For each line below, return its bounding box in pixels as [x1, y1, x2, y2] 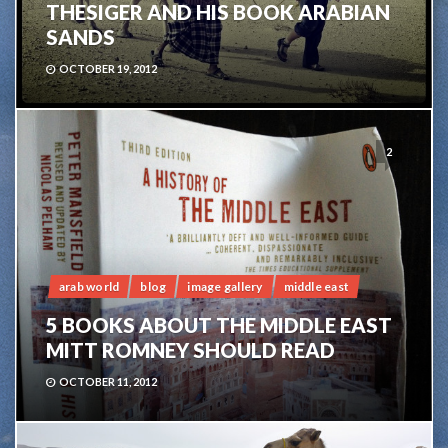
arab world [59, 278, 120, 294]
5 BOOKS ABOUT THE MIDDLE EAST [46, 312, 392, 337]
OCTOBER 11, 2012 [59, 374, 157, 388]
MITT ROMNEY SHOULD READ [46, 337, 335, 362]
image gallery [187, 278, 263, 294]
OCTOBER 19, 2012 [59, 62, 157, 76]
